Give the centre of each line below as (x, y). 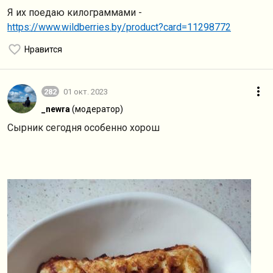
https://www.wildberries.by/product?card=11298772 (119, 27)
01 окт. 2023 (86, 91)
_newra (56, 109)
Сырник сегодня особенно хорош (83, 128)
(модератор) (97, 109)
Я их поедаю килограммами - (75, 12)
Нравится (43, 49)
